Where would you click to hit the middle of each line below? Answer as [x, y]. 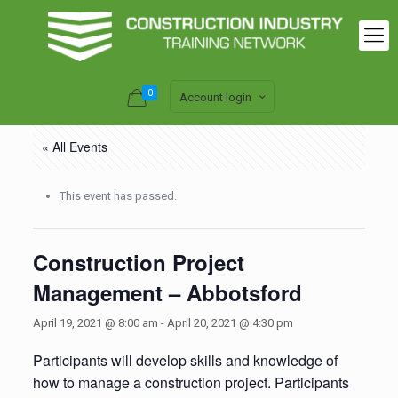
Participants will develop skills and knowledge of [185, 360]
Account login [216, 97]
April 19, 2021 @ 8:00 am [95, 323]
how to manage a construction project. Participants [191, 382]
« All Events [74, 147]
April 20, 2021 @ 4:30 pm [230, 323]
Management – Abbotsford [167, 292]
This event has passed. [118, 196]
